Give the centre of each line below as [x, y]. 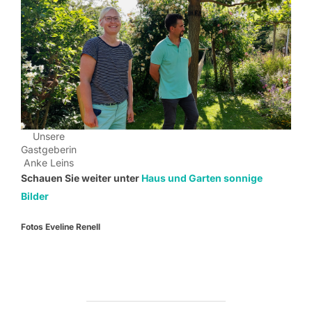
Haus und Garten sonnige [202, 178]
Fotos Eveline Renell [61, 226]
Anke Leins [49, 162]
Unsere [49, 136]
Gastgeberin [49, 149]
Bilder [35, 196]
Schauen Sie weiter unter [81, 178]
